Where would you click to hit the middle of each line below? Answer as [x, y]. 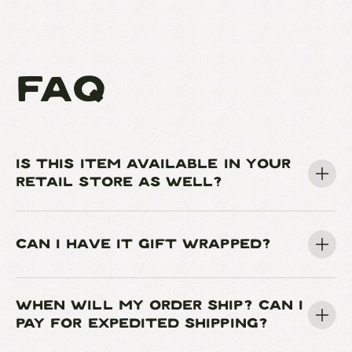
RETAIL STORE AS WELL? [119, 183]
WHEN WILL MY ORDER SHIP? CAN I [159, 306]
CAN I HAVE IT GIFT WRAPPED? [143, 244]
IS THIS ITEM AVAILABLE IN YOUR [153, 165]
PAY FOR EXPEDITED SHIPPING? [142, 324]
